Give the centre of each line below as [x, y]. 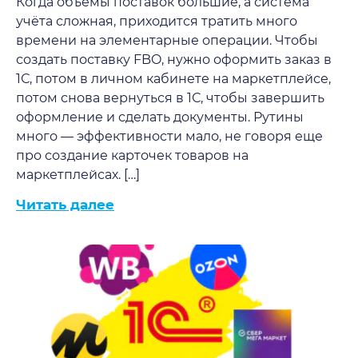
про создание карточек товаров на [132, 155]
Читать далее [65, 205]
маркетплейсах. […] [78, 175]
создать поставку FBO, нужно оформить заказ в [174, 60]
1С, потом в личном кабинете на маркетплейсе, [173, 79]
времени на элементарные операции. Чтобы [167, 40]
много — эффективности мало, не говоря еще [169, 136]
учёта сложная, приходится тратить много [157, 21]
